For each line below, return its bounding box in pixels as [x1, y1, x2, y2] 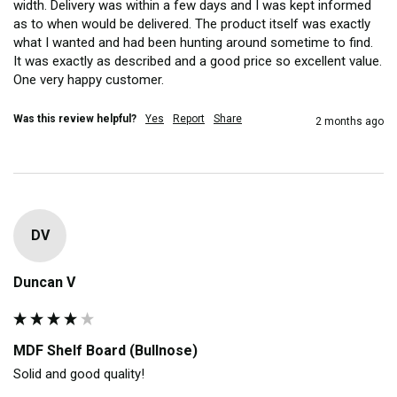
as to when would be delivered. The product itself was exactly [13, 15, 370, 32]
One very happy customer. [13, 71, 164, 88]
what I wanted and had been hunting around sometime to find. [13, 34, 373, 51]
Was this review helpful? [13, 112, 136, 125]
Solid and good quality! [13, 365, 144, 382]
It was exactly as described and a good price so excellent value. [13, 52, 382, 69]
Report [173, 112, 205, 125]
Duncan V [13, 273, 75, 291]
